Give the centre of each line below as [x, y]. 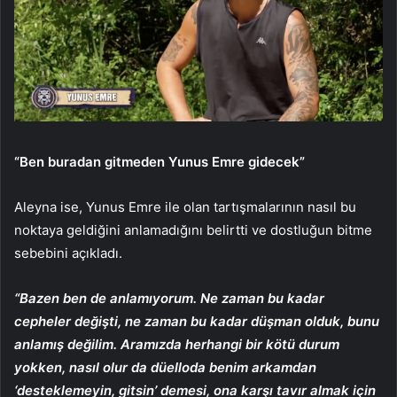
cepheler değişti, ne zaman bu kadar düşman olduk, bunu [197, 321]
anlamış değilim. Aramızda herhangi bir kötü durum [177, 344]
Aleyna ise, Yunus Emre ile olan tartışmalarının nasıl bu [185, 206]
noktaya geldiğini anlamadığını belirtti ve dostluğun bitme [193, 230]
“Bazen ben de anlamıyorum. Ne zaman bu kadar [169, 298]
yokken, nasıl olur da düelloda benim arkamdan [165, 367]
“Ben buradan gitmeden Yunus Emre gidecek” [160, 161]
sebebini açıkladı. [68, 253]
